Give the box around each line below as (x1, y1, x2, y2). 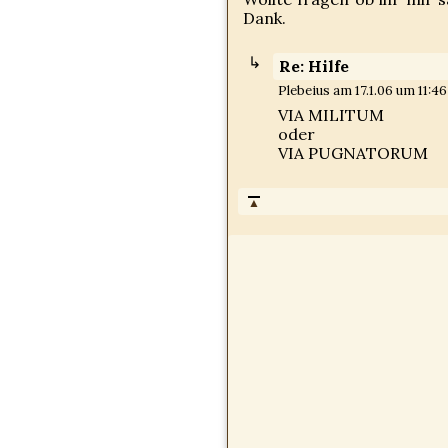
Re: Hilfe (279, 56, 349, 76)
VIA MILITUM (278, 105, 384, 125)
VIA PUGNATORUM (278, 143, 428, 163)
